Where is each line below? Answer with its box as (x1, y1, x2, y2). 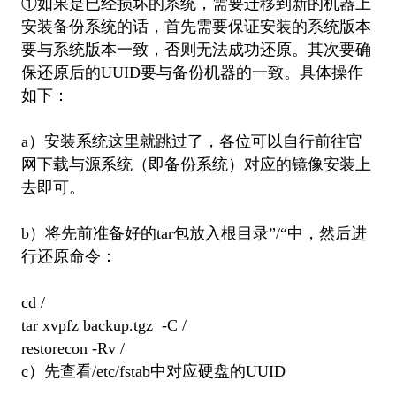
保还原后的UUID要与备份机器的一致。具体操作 (20, 63, 363, 81)
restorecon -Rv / (20, 339, 125, 357)
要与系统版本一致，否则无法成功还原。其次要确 (20, 40, 371, 58)
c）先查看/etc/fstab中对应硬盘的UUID (20, 362, 286, 380)
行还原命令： (20, 247, 117, 265)
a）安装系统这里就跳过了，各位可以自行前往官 (20, 132, 362, 150)
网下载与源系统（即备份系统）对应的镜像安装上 (20, 155, 371, 173)
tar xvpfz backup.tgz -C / (20, 316, 187, 334)
